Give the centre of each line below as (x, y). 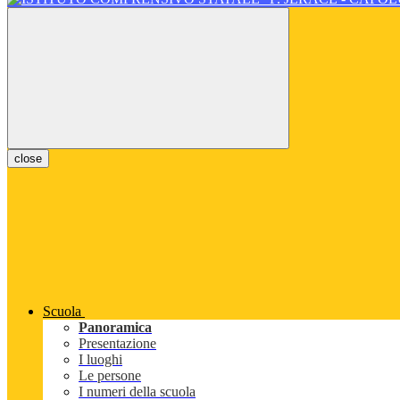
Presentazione (117, 344)
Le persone (110, 376)
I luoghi (100, 360)
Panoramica (115, 328)
